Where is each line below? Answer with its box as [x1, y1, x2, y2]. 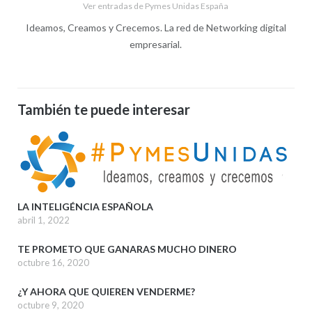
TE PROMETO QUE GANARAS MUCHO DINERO [17, 243, 237, 256]
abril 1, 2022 [17, 214, 70, 226]
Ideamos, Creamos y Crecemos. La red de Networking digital [25, 22, 286, 34]
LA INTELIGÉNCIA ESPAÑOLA [17, 201, 153, 213]
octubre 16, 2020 [17, 257, 89, 269]
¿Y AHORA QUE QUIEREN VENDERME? [17, 286, 195, 298]
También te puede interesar [17, 101, 190, 118]
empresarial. [130, 38, 182, 51]
